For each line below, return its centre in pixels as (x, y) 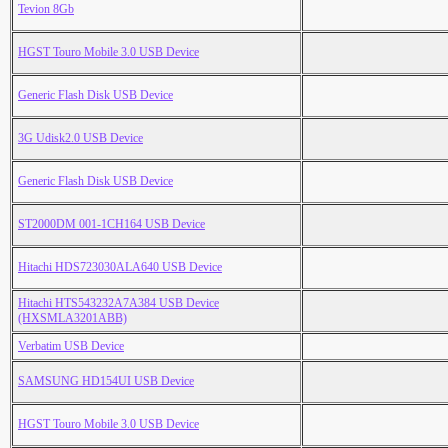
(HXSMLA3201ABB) (72, 318)
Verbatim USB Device (71, 346)
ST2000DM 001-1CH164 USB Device (111, 224)
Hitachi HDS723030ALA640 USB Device (120, 267)
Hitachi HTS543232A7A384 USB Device (118, 303)
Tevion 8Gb (46, 9)
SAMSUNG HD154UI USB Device (106, 381)
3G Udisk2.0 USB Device (80, 138)
